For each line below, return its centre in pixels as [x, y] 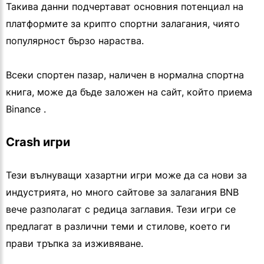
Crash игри [38, 142]
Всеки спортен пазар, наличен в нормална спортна [125, 75]
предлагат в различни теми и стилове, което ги [118, 227]
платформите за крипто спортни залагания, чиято [123, 24]
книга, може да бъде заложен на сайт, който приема [129, 92]
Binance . [26, 109]
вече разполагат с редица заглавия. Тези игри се [121, 209]
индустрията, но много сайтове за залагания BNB [122, 192]
